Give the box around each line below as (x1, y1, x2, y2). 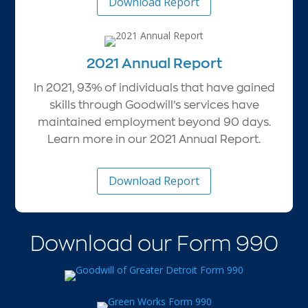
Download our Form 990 (30, 228, 278, 256)
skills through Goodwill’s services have (49, 97, 259, 112)
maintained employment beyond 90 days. (37, 114, 271, 129)
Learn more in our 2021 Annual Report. (47, 131, 261, 146)
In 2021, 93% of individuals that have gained (33, 80, 275, 95)
